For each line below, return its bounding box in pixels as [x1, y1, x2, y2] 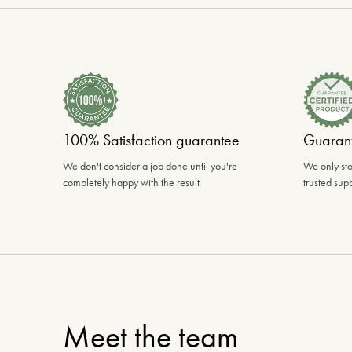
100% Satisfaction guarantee [63, 130, 240, 149]
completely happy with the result [63, 176, 200, 189]
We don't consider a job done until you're [63, 159, 237, 173]
